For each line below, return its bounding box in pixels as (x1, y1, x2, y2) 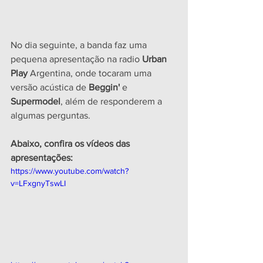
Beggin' (89, 82, 120, 93)
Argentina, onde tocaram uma (28, 68, 154, 79)
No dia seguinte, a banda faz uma (11, 40, 149, 50)
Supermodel (11, 96, 60, 107)
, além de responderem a (60, 96, 164, 107)
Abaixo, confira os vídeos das (11, 139, 132, 149)
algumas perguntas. (11, 110, 90, 121)
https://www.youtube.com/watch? (11, 166, 129, 176)
